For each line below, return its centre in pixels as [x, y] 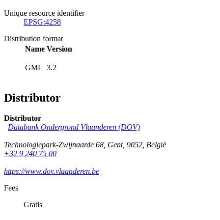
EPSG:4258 [42, 22]
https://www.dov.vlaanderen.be [52, 171]
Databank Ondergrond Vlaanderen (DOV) [74, 127]
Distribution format [33, 38]
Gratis [33, 205]
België [156, 145]
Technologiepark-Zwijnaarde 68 [54, 145]
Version [59, 49]
